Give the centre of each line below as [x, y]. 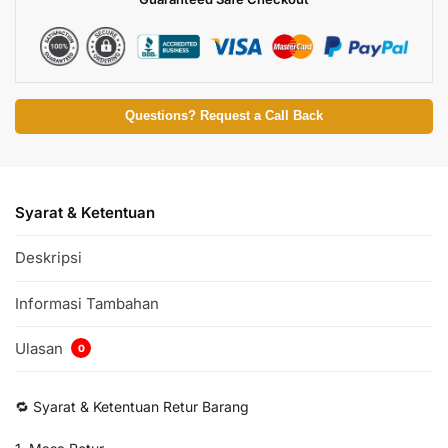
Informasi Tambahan [87, 303]
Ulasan [41, 349]
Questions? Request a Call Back [224, 115]
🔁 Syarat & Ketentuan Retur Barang [132, 407]
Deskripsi [48, 258]
